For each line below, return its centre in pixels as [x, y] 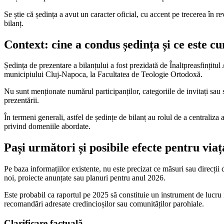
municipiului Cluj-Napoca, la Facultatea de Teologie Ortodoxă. [103, 74]
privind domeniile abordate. [47, 126]
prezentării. [21, 100]
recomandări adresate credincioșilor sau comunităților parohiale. [104, 204]
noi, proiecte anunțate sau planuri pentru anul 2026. [85, 178]
